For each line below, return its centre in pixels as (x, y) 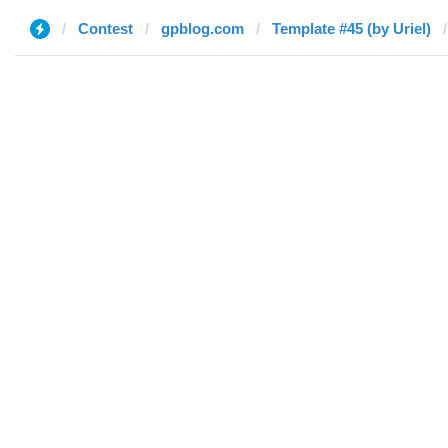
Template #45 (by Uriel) (351, 28)
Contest (105, 28)
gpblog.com (202, 28)
